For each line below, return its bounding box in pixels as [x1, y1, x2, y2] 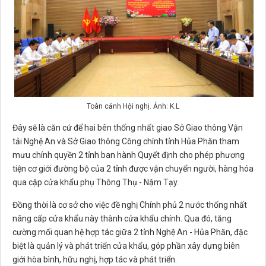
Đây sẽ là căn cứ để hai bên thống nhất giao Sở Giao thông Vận [12, 123, 243, 133]
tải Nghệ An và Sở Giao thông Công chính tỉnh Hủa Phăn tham [12, 137, 239, 147]
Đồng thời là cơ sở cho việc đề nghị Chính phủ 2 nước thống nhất [12, 200, 247, 210]
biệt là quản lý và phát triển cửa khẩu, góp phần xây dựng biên [12, 241, 240, 251]
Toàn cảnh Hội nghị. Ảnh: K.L [87, 102, 179, 111]
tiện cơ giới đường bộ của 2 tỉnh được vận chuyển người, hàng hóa [12, 164, 254, 174]
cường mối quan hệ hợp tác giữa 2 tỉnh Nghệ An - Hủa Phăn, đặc [12, 227, 248, 237]
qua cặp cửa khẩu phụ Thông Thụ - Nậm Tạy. [12, 178, 179, 188]
